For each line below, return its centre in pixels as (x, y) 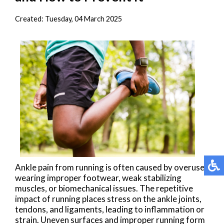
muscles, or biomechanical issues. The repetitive (104, 188)
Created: (30, 18)
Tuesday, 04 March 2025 (83, 18)
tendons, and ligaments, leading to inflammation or (110, 209)
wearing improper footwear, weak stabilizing (98, 177)
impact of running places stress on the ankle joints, (108, 198)
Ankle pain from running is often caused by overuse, (111, 167)
